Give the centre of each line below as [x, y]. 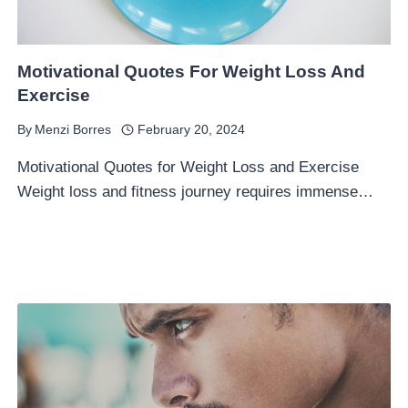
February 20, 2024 [191, 130]
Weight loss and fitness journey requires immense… [196, 192]
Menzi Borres [73, 130]
